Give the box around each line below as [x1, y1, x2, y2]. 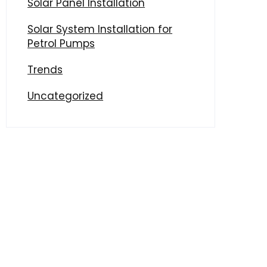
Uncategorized [27, 88, 104, 103]
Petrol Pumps [27, 36, 95, 51]
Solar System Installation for [27, 21, 173, 36]
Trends [27, 62, 63, 77]
